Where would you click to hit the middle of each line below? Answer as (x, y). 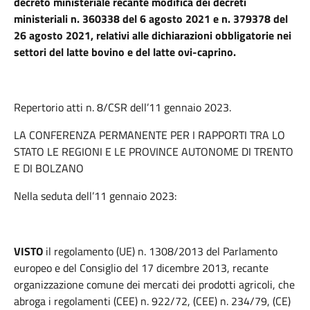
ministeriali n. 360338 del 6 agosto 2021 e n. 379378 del (151, 19)
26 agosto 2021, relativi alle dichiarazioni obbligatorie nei (153, 35)
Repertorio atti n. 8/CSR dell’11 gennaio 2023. (122, 107)
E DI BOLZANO (49, 168)
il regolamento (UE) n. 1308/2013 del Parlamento (160, 251)
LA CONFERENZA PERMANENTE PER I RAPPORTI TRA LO (149, 135)
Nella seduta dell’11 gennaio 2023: (95, 196)
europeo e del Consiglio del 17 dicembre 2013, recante (141, 268)
